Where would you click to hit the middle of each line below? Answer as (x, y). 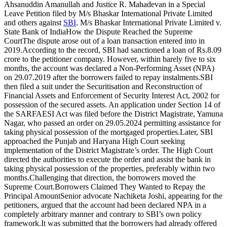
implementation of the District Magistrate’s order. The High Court (108, 150)
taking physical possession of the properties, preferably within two (109, 168)
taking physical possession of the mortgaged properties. (92, 132)
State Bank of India (35, 31)
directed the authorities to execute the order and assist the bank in (107, 159)
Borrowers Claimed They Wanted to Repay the (130, 186)
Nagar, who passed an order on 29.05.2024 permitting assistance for (112, 123)
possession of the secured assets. (56, 104)
